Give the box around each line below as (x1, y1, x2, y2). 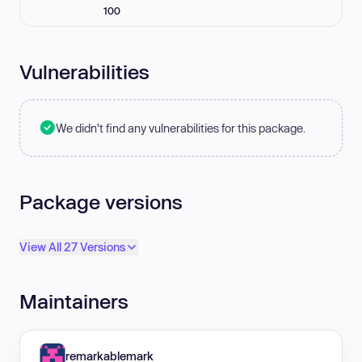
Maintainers (19, 289, 128, 314)
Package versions (19, 189, 183, 213)
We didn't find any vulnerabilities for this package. (56, 120, 305, 135)
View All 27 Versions (19, 240, 125, 255)
